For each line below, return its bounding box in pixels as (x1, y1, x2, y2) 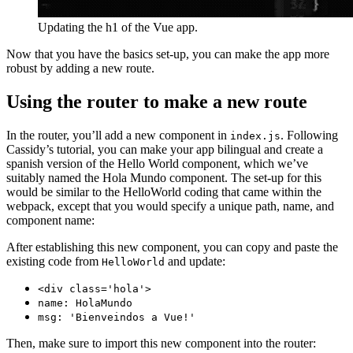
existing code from (6, 254, 102, 268)
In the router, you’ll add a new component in (6, 128, 230, 142)
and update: (165, 254, 225, 268)
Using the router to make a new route (6, 91, 307, 112)
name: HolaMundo (38, 296, 132, 309)
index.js (230, 129, 281, 142)
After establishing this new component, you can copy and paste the (6, 240, 338, 254)
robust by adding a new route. (6, 61, 154, 76)
